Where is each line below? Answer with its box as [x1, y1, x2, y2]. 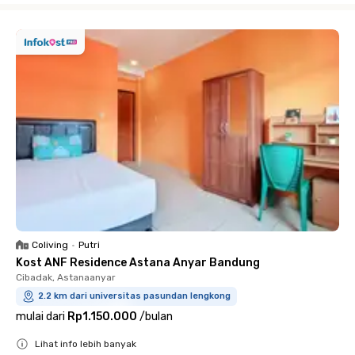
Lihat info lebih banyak [35, 338, 136, 349]
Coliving [32, 239, 68, 250]
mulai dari [16, 310, 65, 323]
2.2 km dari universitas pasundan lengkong [38, 291, 231, 301]
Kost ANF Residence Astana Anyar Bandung [16, 256, 260, 269]
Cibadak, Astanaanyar [16, 272, 116, 283]
